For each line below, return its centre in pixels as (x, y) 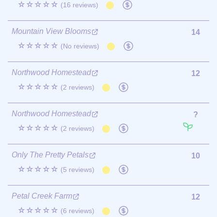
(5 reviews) (77, 169)
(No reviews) (80, 46)
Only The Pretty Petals (50, 155)
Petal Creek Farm (42, 196)
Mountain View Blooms (51, 31)
